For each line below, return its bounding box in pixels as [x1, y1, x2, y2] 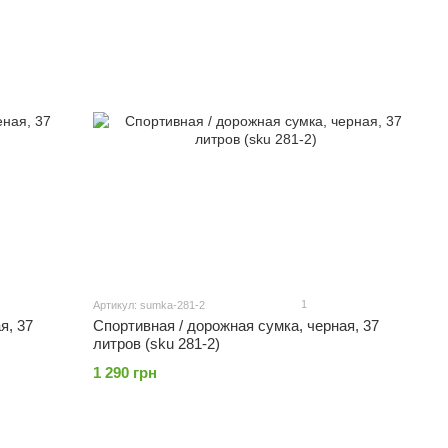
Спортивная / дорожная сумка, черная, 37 [93, 317, 380, 334]
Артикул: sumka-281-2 [93, 299, 206, 311]
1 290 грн [93, 364, 158, 381]
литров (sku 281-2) [93, 335, 221, 352]
